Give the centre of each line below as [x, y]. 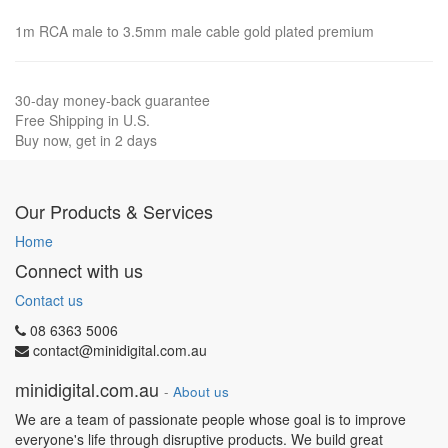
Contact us [49, 300]
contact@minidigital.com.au [120, 350]
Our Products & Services [114, 211]
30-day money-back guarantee [112, 100]
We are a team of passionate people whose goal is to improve [210, 419]
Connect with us [79, 270]
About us [201, 391]
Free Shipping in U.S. [82, 120]
